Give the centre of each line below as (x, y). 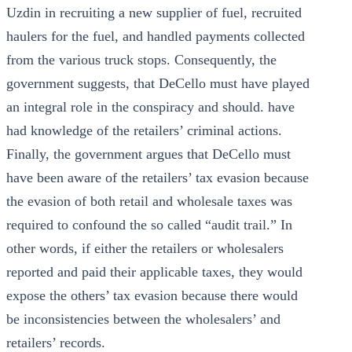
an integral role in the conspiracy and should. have (150, 107)
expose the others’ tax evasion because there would (152, 295)
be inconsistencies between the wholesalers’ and (143, 319)
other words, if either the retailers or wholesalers (145, 248)
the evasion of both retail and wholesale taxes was (149, 201)
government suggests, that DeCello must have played (158, 83)
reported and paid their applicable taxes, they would (154, 272)
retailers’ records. (56, 343)
